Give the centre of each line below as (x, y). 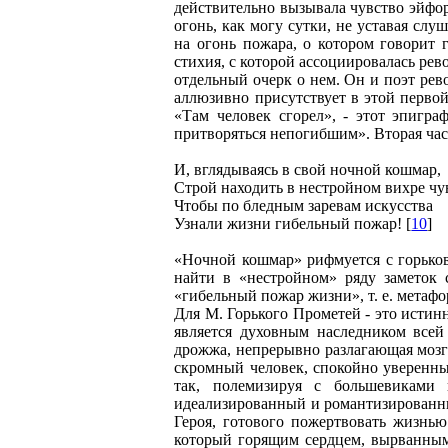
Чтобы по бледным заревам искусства (304, 205)
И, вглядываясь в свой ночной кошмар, (308, 169)
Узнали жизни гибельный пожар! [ (293, 223)
